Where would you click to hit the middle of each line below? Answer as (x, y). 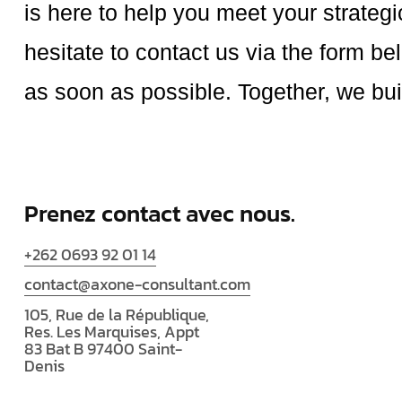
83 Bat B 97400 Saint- (103, 349)
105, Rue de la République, (117, 315)
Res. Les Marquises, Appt (112, 332)
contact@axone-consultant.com (137, 284)
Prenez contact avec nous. (160, 214)
